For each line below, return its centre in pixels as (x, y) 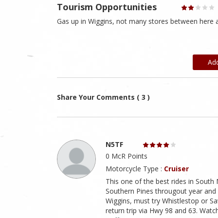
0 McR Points (127, 156)
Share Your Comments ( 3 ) (103, 97)
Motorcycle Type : (135, 169)
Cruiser (176, 169)
